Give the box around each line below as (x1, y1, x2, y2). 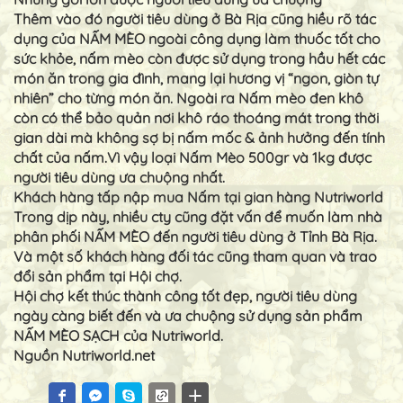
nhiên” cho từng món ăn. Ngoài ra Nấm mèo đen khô (13, 88, 363, 107)
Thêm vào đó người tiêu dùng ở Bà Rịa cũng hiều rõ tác (13, 9, 376, 28)
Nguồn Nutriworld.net (13, 345, 155, 364)
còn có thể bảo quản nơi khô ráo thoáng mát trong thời (13, 108, 379, 127)
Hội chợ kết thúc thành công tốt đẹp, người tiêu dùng (13, 286, 357, 305)
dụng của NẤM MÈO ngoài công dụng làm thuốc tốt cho (13, 29, 381, 48)
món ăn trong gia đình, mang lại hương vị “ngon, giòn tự (13, 68, 379, 87)
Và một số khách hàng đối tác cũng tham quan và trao (13, 246, 377, 265)
